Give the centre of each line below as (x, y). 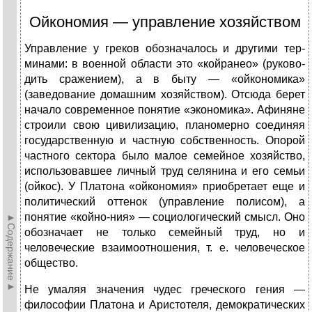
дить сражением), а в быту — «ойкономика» (165, 79)
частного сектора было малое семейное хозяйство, (165, 156)
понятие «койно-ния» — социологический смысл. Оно (165, 217)
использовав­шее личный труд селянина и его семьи (165, 171)
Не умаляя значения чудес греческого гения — (165, 290)
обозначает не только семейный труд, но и (165, 233)
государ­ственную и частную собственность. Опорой (165, 141)
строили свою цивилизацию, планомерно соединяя (165, 125)
